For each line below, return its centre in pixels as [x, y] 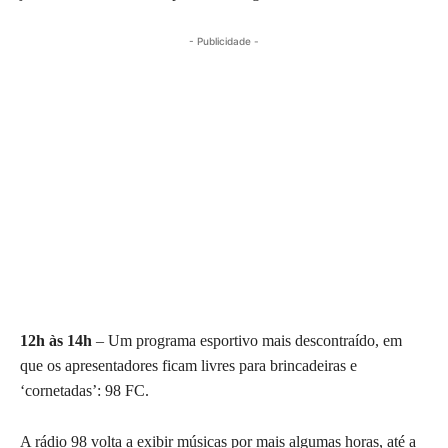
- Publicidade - [224, 40]
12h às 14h [56, 340]
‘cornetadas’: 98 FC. [84, 390]
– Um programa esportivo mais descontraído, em [247, 340]
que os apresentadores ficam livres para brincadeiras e [188, 365]
